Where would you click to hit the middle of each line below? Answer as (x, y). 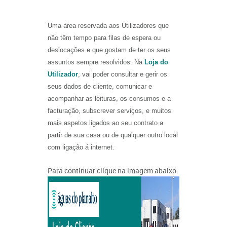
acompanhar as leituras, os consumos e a (109, 99)
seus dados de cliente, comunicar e (100, 86)
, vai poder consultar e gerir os (123, 74)
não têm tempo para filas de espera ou (104, 38)
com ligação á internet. (81, 147)
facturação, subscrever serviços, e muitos (109, 111)
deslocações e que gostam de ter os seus (109, 50)
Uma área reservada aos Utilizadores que (108, 26)
